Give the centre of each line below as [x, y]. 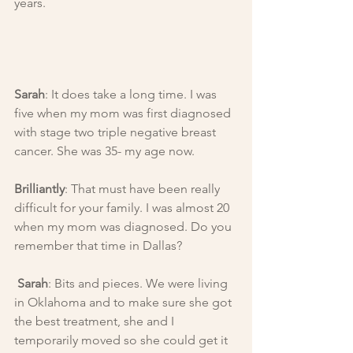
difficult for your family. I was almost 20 [123, 207]
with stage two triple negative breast [117, 132]
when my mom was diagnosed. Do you [124, 226]
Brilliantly [39, 188]
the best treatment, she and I [96, 321]
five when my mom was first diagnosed [124, 113]
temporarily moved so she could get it [123, 340]
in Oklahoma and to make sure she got [124, 302]
